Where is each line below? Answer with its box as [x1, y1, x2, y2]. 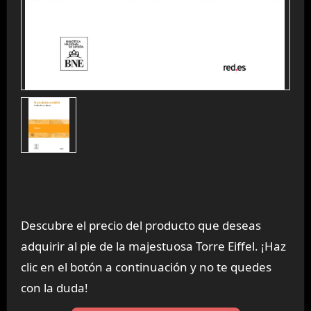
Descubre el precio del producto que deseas [20, 217, 261, 234]
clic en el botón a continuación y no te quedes [20, 259, 271, 276]
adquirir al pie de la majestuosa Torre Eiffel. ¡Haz [20, 238, 286, 255]
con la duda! [20, 280, 88, 296]
